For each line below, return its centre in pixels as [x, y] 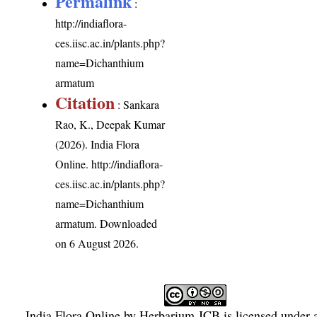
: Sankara [137, 105]
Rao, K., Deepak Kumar [110, 125]
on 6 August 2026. [97, 243]
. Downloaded [126, 224]
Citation [85, 103]
